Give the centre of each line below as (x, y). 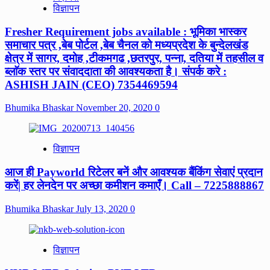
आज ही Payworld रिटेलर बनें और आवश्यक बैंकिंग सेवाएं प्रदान (134, 172)
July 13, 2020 (103, 209)
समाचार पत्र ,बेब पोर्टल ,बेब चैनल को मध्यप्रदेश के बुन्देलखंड (127, 45)
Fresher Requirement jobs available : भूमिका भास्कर (126, 31)
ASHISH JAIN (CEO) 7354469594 (91, 84)
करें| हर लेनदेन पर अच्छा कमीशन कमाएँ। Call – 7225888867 (134, 186)
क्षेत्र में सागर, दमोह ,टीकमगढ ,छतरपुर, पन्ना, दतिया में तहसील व (134, 58)
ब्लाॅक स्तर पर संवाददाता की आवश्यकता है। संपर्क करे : (116, 71)
